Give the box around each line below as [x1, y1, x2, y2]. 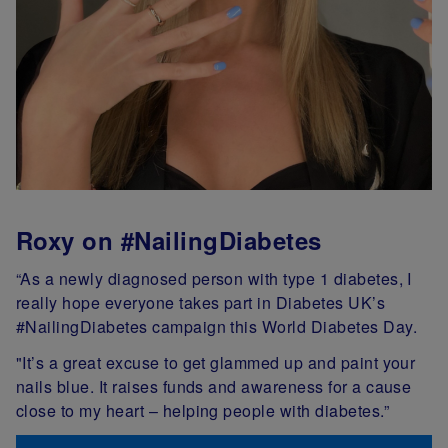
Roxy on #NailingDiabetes [16, 223, 329, 258]
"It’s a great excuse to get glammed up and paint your [16, 351, 416, 375]
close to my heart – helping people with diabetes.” [16, 399, 390, 423]
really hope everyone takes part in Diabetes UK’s [16, 291, 386, 315]
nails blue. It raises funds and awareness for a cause [16, 375, 412, 399]
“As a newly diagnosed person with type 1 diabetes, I [16, 267, 412, 291]
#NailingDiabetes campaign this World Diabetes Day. [16, 315, 418, 339]
